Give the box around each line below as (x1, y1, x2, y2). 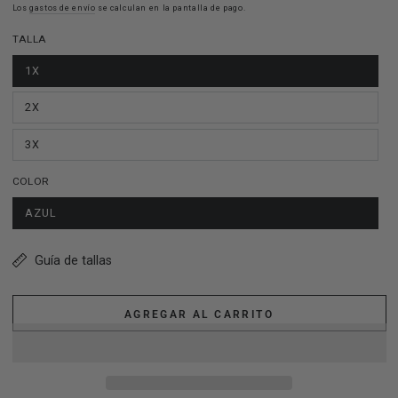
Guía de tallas (34, 252, 112, 268)
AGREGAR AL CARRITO (123, 307, 275, 321)
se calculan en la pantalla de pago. (95, 4, 246, 13)
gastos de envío (29, 4, 96, 13)
